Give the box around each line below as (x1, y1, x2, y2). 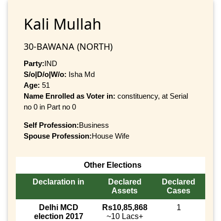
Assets (111, 186, 138, 195)
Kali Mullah (24, 13, 102, 34)
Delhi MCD (38, 203, 78, 212)
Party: (24, 59, 44, 68)
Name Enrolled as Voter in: (24, 91, 117, 100)
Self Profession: (24, 120, 79, 129)
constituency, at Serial (117, 91, 188, 100)
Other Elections (83, 161, 142, 170)
